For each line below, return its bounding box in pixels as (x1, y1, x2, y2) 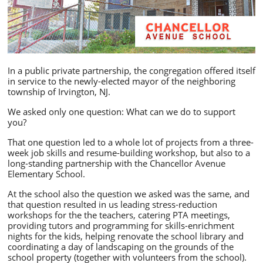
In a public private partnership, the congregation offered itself (8, 65, 255, 76)
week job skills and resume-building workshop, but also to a (8, 147, 250, 159)
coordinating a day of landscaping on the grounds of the (8, 241, 234, 252)
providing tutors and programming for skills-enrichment (8, 220, 234, 231)
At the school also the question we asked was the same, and (8, 188, 249, 200)
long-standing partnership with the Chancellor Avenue (8, 157, 225, 169)
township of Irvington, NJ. (8, 86, 110, 97)
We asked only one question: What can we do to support (8, 106, 235, 117)
